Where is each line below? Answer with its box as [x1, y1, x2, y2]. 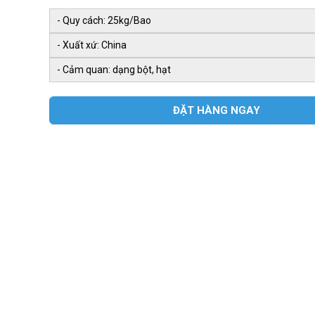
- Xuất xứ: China [57, 39, 127, 51]
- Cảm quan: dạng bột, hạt [57, 64, 171, 75]
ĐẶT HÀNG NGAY [173, 103, 260, 117]
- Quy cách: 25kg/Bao [57, 15, 151, 26]
